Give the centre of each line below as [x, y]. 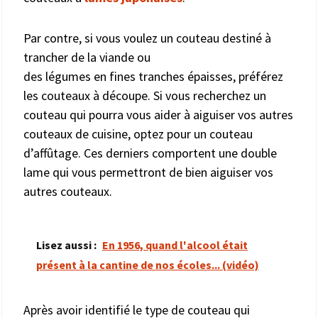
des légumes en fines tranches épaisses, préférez [153, 76]
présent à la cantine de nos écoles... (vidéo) [148, 264]
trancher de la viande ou [87, 57]
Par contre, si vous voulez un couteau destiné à [147, 38]
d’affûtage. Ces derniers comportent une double [150, 153]
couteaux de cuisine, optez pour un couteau [138, 133]
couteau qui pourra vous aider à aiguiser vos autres [158, 114]
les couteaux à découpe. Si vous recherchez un [145, 95]
